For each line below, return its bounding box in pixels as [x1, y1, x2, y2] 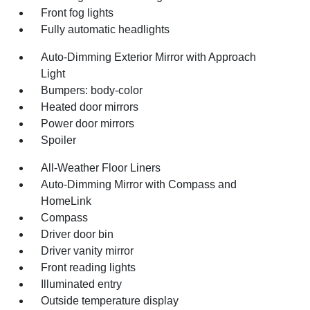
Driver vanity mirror [41, 245, 134, 257]
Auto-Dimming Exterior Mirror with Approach [41, 51, 257, 63]
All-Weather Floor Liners [41, 162, 161, 174]
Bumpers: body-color [41, 84, 143, 96]
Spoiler [41, 134, 77, 146]
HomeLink [41, 195, 92, 207]
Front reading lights [41, 262, 136, 273]
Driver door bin [41, 228, 114, 240]
